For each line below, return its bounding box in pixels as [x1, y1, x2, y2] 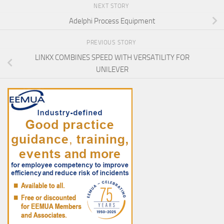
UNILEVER [95, 64, 128, 74]
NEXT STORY [93, 2, 130, 9]
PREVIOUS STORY [86, 38, 137, 46]
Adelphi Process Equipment [69, 16, 155, 25]
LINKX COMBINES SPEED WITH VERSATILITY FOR [34, 52, 189, 62]
